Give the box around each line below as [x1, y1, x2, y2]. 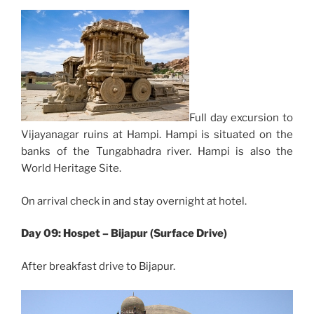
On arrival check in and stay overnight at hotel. [21, 194, 247, 207]
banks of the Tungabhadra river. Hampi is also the [21, 145, 293, 158]
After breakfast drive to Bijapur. [21, 259, 175, 273]
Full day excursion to [189, 111, 293, 125]
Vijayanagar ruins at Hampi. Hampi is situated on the [21, 128, 293, 142]
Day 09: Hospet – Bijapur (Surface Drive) [21, 227, 227, 240]
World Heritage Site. [21, 162, 121, 175]
